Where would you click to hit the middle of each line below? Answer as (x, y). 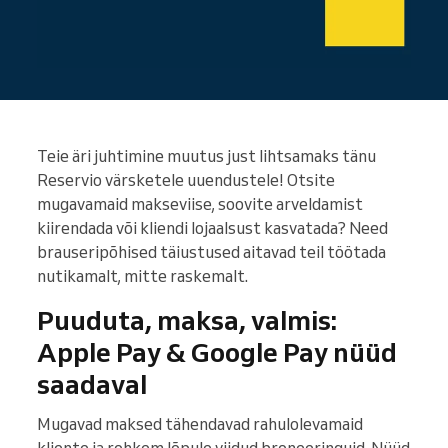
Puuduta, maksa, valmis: (187, 320)
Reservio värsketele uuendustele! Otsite (186, 180)
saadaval (92, 384)
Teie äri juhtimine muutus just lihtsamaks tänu (206, 156)
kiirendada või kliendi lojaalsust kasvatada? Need (212, 228)
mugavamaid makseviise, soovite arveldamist (200, 204)
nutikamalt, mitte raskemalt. (142, 276)
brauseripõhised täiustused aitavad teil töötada (211, 252)
